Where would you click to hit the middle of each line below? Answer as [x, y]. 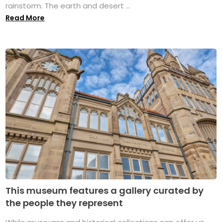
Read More [25, 18]
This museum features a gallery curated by [105, 190]
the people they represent [64, 203]
